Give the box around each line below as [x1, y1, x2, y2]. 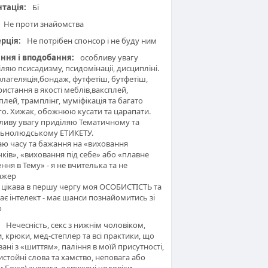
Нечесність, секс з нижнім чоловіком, [4, 220, 145, 231]
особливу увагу [78, 52, 138, 63]
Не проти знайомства [2, 19, 84, 30]
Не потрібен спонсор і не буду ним [25, 35, 157, 47]
